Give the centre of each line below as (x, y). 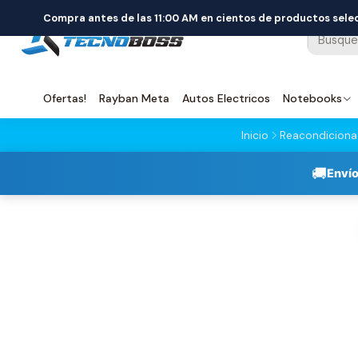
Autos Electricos (226, 98)
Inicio (255, 135)
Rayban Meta (134, 98)
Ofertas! (65, 98)
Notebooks (312, 98)
